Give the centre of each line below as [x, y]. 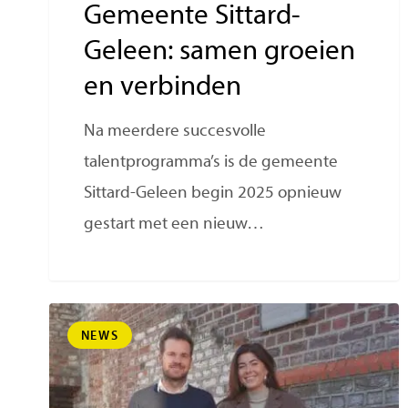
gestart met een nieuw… [174, 225]
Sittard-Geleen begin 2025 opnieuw [213, 194]
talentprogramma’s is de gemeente [211, 163]
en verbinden [163, 88]
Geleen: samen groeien [220, 53]
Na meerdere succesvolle [175, 132]
